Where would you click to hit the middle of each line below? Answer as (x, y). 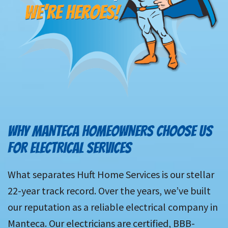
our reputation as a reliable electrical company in (113, 207)
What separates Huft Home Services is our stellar (111, 175)
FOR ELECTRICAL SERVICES (69, 148)
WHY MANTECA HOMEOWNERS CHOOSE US (110, 131)
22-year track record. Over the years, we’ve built (109, 191)
